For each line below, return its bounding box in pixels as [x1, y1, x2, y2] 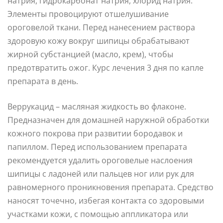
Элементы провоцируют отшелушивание [7, 8, 169, 19]
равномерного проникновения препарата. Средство [7, 181, 214, 193]
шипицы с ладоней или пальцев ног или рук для [7, 168, 194, 179]
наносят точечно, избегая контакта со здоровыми [7, 195, 204, 206]
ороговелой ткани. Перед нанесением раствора [7, 21, 195, 33]
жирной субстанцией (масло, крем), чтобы [7, 48, 173, 60]
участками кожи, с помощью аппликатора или [7, 208, 188, 220]
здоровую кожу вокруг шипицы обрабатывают [7, 35, 190, 46]
